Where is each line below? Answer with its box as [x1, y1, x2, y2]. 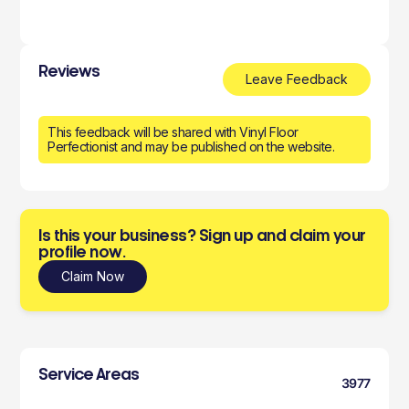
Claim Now [61, 268, 125, 284]
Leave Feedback [245, 71, 348, 87]
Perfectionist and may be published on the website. [47, 139, 335, 154]
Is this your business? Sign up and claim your [38, 227, 366, 244]
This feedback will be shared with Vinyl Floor [47, 124, 299, 140]
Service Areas [38, 366, 140, 383]
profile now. [38, 244, 127, 260]
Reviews [38, 63, 100, 79]
